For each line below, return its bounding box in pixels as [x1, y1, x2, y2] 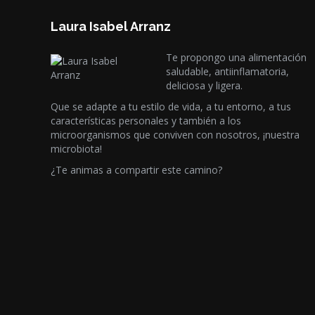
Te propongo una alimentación [166, 51, 307, 64]
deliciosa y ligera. [166, 79, 243, 92]
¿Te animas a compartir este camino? [51, 163, 222, 176]
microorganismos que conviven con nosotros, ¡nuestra [51, 128, 300, 141]
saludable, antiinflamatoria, [166, 65, 290, 78]
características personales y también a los [51, 114, 241, 127]
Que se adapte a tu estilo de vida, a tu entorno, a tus [51, 100, 291, 113]
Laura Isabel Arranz [51, 19, 171, 34]
